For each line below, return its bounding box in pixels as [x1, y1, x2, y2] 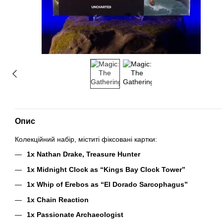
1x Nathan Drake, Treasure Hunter [27, 150, 140, 159]
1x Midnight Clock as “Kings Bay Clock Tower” [27, 165, 185, 173]
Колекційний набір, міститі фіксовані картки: [15, 135, 157, 143]
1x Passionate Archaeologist [27, 210, 123, 219]
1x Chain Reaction [27, 195, 89, 204]
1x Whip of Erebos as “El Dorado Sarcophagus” [27, 180, 188, 189]
